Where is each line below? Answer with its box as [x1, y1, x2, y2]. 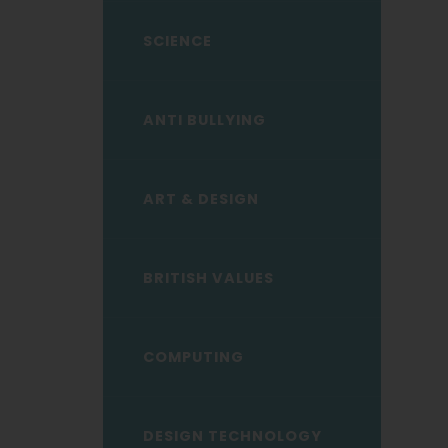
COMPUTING [142, 347, 244, 367]
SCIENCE [142, 31, 212, 51]
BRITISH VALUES [142, 268, 274, 288]
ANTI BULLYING [142, 110, 266, 130]
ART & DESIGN [142, 189, 259, 209]
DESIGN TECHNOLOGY [142, 426, 322, 446]
